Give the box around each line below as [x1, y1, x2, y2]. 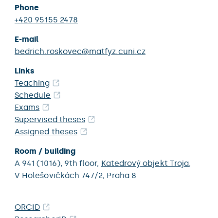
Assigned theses [15, 127, 77, 136]
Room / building [15, 146, 75, 156]
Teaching [15, 78, 50, 88]
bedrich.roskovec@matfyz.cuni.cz [15, 47, 145, 56]
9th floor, [64, 159, 101, 168]
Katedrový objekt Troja [101, 159, 189, 168]
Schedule [15, 91, 51, 100]
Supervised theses [15, 115, 86, 124]
